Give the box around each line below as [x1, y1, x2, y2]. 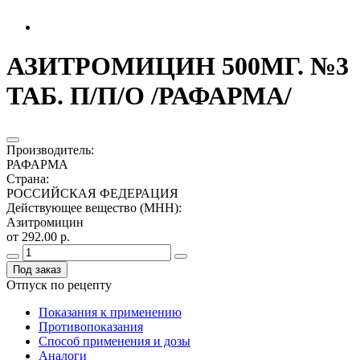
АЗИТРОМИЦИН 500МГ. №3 [6, 51, 349, 81]
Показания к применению [39, 305, 182, 319]
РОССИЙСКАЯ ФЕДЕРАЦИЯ [6, 186, 178, 200]
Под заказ [13, 263, 61, 276]
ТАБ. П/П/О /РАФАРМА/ [6, 81, 292, 111]
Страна [6, 171, 46, 186]
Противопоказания [39, 319, 143, 333]
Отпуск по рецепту [6, 277, 112, 292]
